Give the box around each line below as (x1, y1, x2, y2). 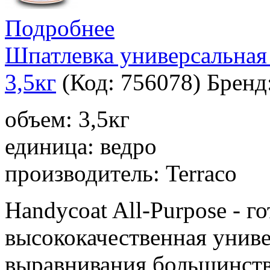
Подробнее (5, 15, 115, 42)
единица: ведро (5, 133, 157, 160)
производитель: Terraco (5, 160, 237, 187)
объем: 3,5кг (5, 106, 130, 133)
